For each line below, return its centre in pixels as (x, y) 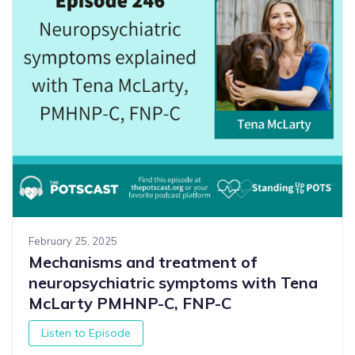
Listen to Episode (86, 332)
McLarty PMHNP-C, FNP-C (130, 303)
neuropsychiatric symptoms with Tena (173, 283)
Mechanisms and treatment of (143, 262)
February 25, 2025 (73, 241)
